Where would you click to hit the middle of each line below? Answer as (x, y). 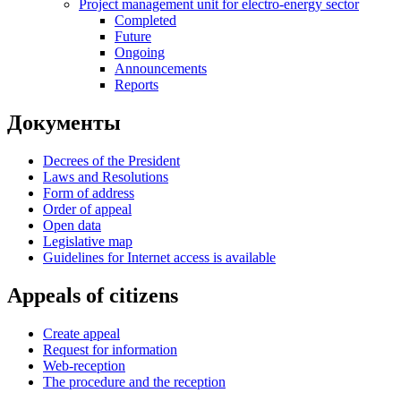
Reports (137, 85)
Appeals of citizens (93, 296)
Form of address (89, 193)
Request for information (110, 350)
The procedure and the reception (134, 382)
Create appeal (81, 334)
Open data (72, 226)
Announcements (161, 69)
